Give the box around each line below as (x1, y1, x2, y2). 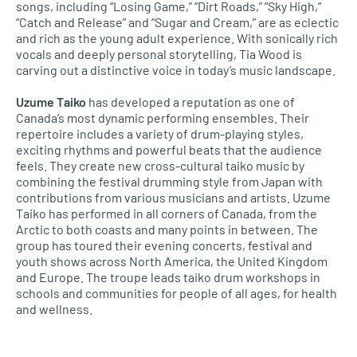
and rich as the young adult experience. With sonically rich (16, 30, 338, 45)
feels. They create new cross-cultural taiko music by (16, 158, 304, 173)
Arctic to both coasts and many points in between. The (16, 222, 318, 237)
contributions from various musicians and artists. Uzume (16, 190, 331, 205)
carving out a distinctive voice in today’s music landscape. (16, 62, 335, 77)
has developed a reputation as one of (86, 94, 295, 109)
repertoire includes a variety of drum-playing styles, (16, 126, 304, 141)
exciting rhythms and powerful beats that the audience (16, 142, 322, 157)
